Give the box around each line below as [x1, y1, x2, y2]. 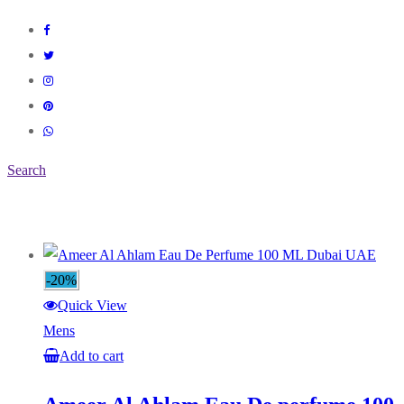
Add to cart [60, 347, 124, 363]
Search [7, 161, 46, 178]
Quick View [58, 297, 127, 313]
